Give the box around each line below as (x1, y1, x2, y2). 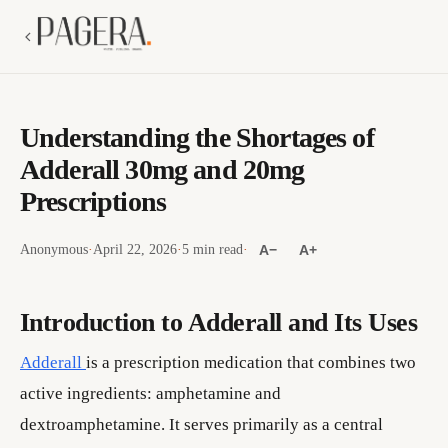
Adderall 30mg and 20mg (20, 154, 305, 185)
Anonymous (20, 242, 88, 257)
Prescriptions (20, 186, 167, 217)
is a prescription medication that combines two (86, 353, 416, 372)
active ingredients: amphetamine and (20, 384, 281, 403)
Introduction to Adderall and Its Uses (20, 308, 418, 337)
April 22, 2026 (93, 242, 177, 257)
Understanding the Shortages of (20, 122, 374, 153)
